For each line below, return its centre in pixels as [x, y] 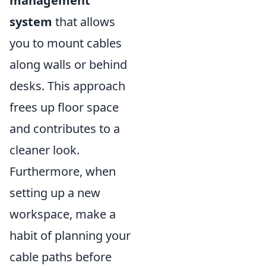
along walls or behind [68, 64]
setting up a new [55, 192]
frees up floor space [64, 107]
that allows [84, 21]
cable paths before [61, 256]
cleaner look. [45, 150]
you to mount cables [66, 43]
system [31, 21]
